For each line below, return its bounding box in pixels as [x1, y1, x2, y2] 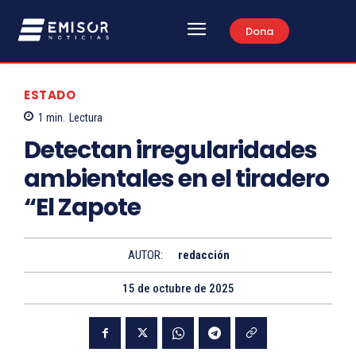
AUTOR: [127, 248, 163, 263]
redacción [177, 248, 230, 263]
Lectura [69, 111, 103, 125]
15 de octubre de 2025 [122, 281, 234, 296]
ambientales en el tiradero [24, 162, 329, 196]
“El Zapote [24, 191, 141, 225]
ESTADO [24, 86, 75, 103]
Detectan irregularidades [24, 133, 317, 168]
